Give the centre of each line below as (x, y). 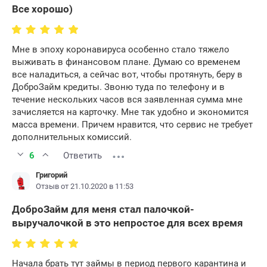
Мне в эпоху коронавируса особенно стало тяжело (121, 50)
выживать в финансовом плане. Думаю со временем (126, 62)
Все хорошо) (42, 9)
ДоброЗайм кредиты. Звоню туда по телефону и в (118, 87)
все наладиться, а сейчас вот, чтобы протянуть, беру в (127, 75)
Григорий (52, 175)
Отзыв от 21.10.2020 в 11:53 (85, 187)
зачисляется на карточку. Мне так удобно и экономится (130, 112)
